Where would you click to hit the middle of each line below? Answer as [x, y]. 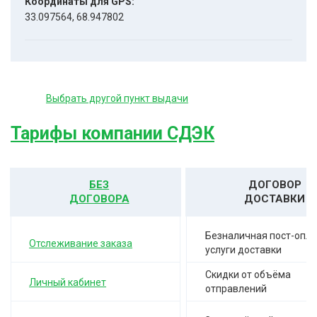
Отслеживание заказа [81, 243]
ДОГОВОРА [99, 199]
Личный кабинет [68, 282]
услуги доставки [244, 250]
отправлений [236, 289]
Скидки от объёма [248, 275]
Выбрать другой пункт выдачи [117, 98]
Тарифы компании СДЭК [113, 133]
